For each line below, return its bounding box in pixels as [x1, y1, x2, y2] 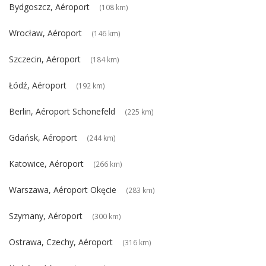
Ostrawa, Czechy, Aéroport [9, 236, 113, 248]
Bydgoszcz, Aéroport [9, 1, 90, 13]
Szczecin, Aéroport [9, 53, 81, 65]
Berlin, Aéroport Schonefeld [9, 106, 115, 118]
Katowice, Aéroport [9, 158, 84, 170]
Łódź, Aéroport [9, 80, 66, 91]
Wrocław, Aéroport [9, 27, 82, 39]
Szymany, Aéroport [9, 210, 83, 222]
